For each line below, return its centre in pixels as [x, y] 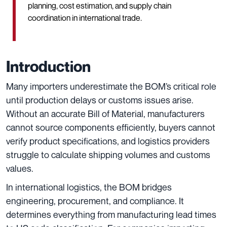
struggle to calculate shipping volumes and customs [108, 154]
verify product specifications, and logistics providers [108, 141]
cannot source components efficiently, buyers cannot [111, 127]
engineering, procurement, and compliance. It [95, 200]
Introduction [48, 66]
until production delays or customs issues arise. [100, 100]
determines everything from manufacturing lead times [111, 214]
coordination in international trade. [85, 17]
